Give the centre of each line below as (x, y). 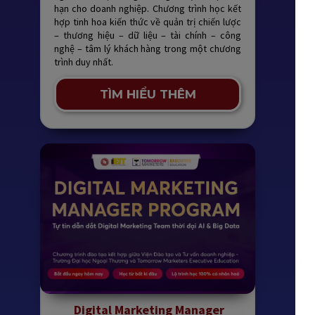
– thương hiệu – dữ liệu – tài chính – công (148, 36)
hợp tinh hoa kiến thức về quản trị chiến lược (148, 22)
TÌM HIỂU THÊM (148, 95)
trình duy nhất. (85, 62)
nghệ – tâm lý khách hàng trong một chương (148, 49)
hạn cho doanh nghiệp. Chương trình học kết (148, 9)
